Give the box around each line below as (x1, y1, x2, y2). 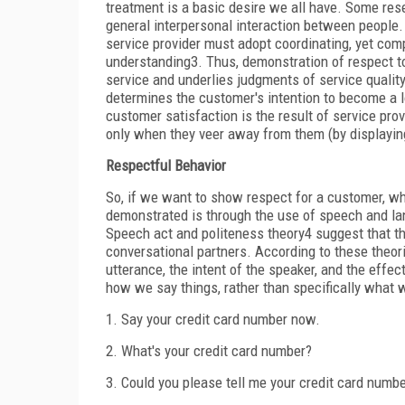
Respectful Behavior (106, 155, 226, 174)
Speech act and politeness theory (106, 223, 305, 242)
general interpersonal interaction (106, 15, 300, 34)
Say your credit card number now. (121, 309, 320, 328)
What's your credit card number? (121, 341, 312, 360)
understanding (106, 52, 191, 71)
